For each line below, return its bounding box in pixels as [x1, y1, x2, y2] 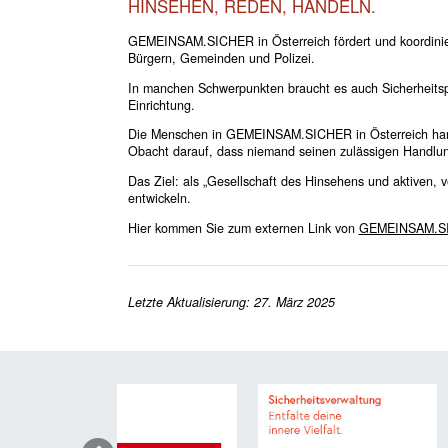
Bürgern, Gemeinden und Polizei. [127, 49, 315, 68]
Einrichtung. [127, 95, 195, 114]
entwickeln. [127, 188, 191, 207]
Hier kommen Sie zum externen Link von [127, 218, 359, 237]
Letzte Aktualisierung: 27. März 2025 [127, 292, 335, 311]
